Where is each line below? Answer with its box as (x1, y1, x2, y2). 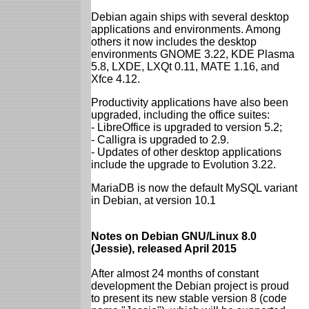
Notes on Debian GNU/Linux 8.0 (91, 230, 257, 242)
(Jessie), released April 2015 (91, 242, 237, 255)
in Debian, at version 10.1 (91, 194, 216, 206)
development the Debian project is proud (91, 279, 289, 292)
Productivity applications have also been (91, 96, 288, 108)
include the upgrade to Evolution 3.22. (91, 158, 276, 170)
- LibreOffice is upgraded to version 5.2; (91, 121, 282, 133)
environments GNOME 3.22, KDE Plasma (91, 48, 295, 60)
